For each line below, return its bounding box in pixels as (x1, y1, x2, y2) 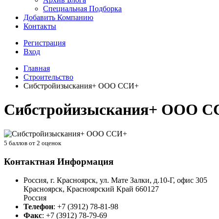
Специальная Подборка (43, 4, 122, 13)
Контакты (23, 22, 56, 30)
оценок (40, 139, 61, 147)
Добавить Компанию (23, 13, 93, 22)
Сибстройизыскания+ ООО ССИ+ (23, 82, 139, 90)
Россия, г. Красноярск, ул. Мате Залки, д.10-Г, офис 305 (23, 176, 207, 185)
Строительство (23, 73, 73, 81)
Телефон (23, 202, 53, 211)
